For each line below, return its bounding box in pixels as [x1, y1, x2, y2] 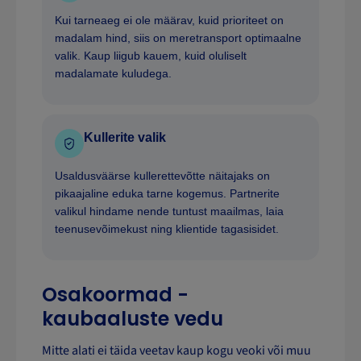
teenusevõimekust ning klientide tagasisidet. [55, 222, 279, 236]
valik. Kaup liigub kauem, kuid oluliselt [55, 49, 247, 63]
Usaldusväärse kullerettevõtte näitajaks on [55, 169, 270, 183]
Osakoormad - [42, 281, 189, 309]
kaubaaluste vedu [42, 305, 223, 333]
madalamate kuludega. [55, 67, 172, 81]
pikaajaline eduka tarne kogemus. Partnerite [55, 187, 280, 201]
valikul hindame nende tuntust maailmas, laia [55, 205, 284, 218]
